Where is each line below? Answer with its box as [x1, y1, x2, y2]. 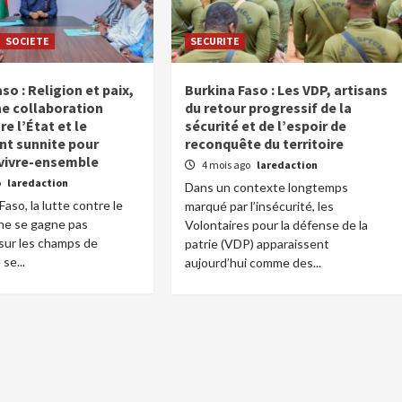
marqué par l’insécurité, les [185, 198, 335, 214]
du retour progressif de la [185, 99, 353, 117]
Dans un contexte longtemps [185, 179, 349, 195]
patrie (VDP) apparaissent [185, 236, 330, 251]
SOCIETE [4, 34, 49, 48]
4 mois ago [202, 158, 253, 171]
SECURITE [190, 34, 240, 48]
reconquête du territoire [185, 135, 345, 153]
